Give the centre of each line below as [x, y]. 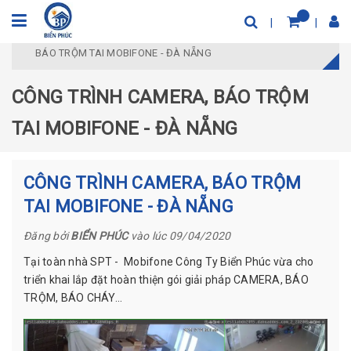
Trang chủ [59, 36]
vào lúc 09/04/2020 [179, 236]
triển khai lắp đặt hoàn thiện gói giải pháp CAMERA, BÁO [166, 280]
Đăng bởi [47, 236]
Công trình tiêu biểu [144, 36]
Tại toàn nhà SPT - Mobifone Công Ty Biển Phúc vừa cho [169, 262]
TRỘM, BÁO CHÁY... [73, 298]
